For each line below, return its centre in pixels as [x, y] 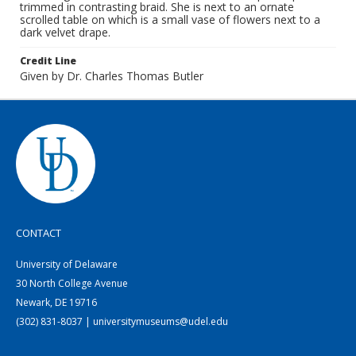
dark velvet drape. [65, 32]
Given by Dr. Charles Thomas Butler [112, 76]
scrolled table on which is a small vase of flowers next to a [170, 19]
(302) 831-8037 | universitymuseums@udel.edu [122, 321]
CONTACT [39, 233]
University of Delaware [67, 264]
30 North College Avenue [72, 283]
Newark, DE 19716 [56, 302]
